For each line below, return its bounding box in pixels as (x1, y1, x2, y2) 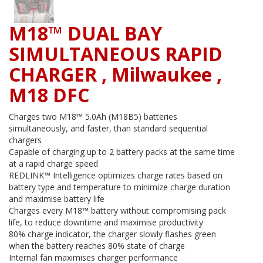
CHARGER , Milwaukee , (9, 62, 222, 87)
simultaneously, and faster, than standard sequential (9, 123, 208, 134)
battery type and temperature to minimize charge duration (9, 181, 230, 193)
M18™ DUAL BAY (9, 21, 162, 46)
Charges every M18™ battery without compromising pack (9, 205, 226, 217)
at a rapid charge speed (9, 158, 98, 170)
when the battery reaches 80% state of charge (9, 240, 185, 252)
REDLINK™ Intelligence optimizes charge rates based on (9, 170, 222, 181)
